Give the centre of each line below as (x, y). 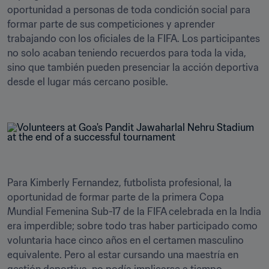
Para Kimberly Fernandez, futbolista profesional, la (119, 183)
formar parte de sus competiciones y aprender (111, 24)
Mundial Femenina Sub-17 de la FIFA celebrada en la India (134, 211)
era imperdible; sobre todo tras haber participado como (132, 226)
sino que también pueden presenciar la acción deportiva (133, 67)
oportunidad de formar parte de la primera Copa (116, 197)
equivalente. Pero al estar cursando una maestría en (123, 255)
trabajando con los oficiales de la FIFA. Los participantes (134, 38)
